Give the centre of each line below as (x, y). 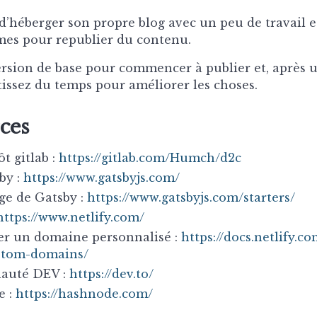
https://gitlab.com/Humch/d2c (150, 157)
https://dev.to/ (111, 273)
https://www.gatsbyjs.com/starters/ (191, 197)
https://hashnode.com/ (84, 293)
